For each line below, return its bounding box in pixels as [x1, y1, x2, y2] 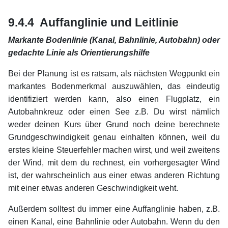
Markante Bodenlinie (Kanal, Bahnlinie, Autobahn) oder [8, 36, 220, 45]
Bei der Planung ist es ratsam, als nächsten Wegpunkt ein [8, 69, 220, 78]
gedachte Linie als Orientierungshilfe [8, 48, 150, 58]
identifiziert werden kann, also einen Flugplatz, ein [8, 95, 220, 104]
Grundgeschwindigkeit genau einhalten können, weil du [8, 133, 220, 142]
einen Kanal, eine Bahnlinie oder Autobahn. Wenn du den [8, 217, 220, 226]
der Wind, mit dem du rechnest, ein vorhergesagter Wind [8, 158, 220, 167]
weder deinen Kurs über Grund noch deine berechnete [8, 120, 220, 129]
